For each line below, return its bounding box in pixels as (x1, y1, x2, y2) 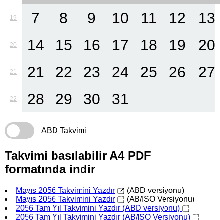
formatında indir (5, 162, 95, 176)
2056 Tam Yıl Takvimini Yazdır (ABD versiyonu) (16, 203, 182, 212)
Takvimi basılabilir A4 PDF (5, 148, 151, 162)
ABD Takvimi (41, 126, 86, 135)
